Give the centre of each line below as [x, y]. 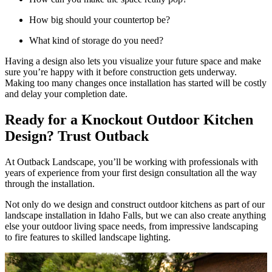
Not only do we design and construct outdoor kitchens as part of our [135, 204]
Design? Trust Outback [77, 136]
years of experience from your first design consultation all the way [131, 172]
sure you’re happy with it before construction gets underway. [121, 72]
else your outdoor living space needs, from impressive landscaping [131, 226]
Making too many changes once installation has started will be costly [136, 83]
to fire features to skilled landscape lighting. [88, 237]
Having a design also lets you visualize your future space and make [133, 61]
